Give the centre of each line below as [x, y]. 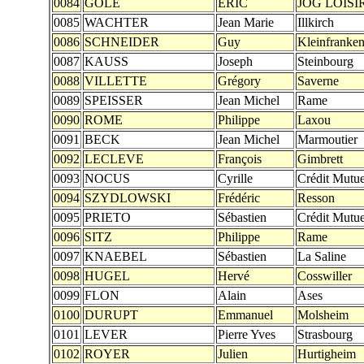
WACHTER [117, 22]
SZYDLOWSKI [128, 198]
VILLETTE [116, 81]
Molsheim [323, 315]
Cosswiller [325, 276]
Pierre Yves [247, 334]
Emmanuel [245, 315]
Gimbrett [320, 159]
